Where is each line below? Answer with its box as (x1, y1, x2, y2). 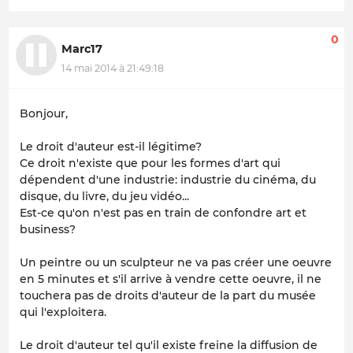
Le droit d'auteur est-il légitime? (20, 139, 202, 154)
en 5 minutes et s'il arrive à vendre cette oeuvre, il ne (20, 272, 321, 287)
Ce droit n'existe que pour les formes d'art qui (20, 156, 281, 171)
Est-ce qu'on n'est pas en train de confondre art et (20, 206, 307, 221)
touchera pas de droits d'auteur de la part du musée (20, 288, 316, 303)
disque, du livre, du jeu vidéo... (20, 189, 189, 204)
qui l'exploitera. (20, 305, 106, 320)
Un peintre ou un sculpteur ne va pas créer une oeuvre (20, 255, 332, 270)
